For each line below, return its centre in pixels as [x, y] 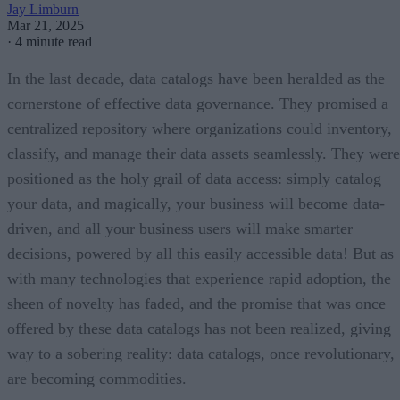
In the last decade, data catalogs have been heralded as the [196, 78]
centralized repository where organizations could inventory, [200, 128]
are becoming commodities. [97, 378]
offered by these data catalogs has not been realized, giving [199, 328]
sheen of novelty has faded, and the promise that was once [196, 303]
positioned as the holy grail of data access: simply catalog [194, 178]
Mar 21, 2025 [46, 25]
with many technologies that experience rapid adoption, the [199, 278]
